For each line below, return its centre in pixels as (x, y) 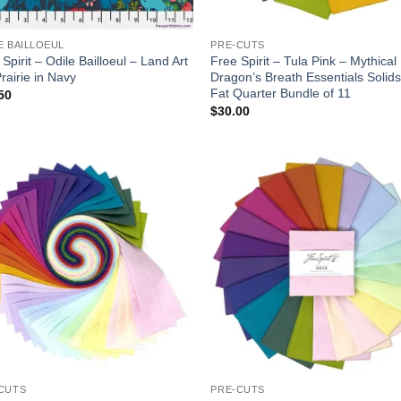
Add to (162, 203)
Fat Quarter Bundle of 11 (281, 93)
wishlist (162, 215)
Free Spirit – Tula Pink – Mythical (304, 61)
